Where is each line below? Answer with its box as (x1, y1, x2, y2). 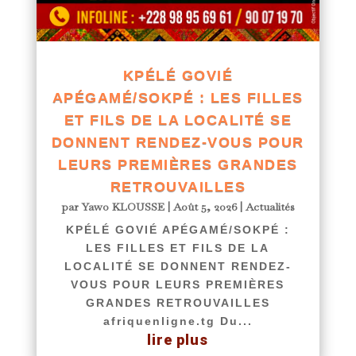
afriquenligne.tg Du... (103, 315, 253, 328)
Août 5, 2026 (172, 199, 237, 215)
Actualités (245, 199, 295, 215)
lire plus (147, 331, 209, 349)
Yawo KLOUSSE (81, 199, 164, 215)
